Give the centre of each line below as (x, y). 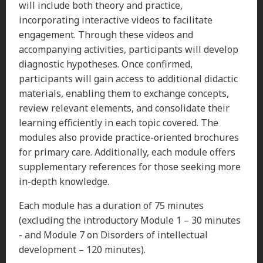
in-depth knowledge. (64, 181)
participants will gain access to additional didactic (128, 78)
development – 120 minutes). (82, 249)
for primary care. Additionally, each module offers (127, 152)
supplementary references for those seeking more (130, 166)
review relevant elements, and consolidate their (124, 108)
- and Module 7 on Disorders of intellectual (113, 235)
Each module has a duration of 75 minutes (111, 205)
